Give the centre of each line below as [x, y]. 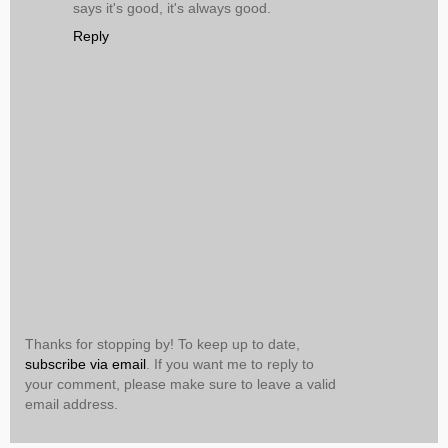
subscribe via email [85, 363]
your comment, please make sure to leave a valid [180, 383]
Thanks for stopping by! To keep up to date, [162, 343]
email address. [71, 403]
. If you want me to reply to [230, 363]
